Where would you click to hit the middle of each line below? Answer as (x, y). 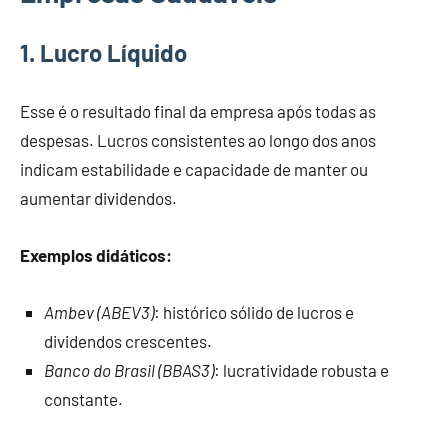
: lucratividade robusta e (301, 370)
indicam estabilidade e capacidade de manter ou (194, 169)
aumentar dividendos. (98, 198)
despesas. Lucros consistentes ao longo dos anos (198, 140)
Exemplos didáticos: (96, 255)
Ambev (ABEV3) (99, 312)
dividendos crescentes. (128, 341)
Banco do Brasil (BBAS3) (129, 370)
